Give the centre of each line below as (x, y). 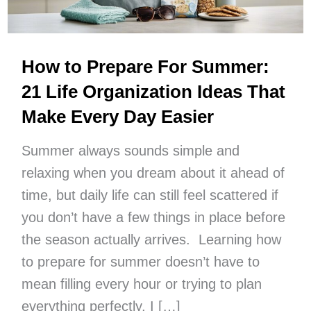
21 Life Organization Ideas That (153, 92)
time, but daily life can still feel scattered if (150, 195)
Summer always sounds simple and (130, 151)
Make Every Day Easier (117, 117)
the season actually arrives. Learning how (151, 240)
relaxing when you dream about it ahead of (153, 173)
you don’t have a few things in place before (153, 218)
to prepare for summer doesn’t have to (140, 262)
